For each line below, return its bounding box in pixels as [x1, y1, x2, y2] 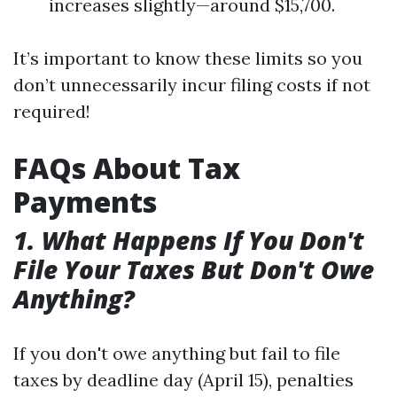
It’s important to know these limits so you [13, 47, 362, 69]
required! [13, 100, 90, 122]
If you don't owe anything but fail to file [13, 342, 340, 364]
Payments [13, 183, 157, 221]
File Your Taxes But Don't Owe [13, 253, 374, 286]
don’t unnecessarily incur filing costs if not [13, 74, 370, 96]
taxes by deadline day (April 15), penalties [13, 369, 354, 391]
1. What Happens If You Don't [13, 223, 364, 257]
